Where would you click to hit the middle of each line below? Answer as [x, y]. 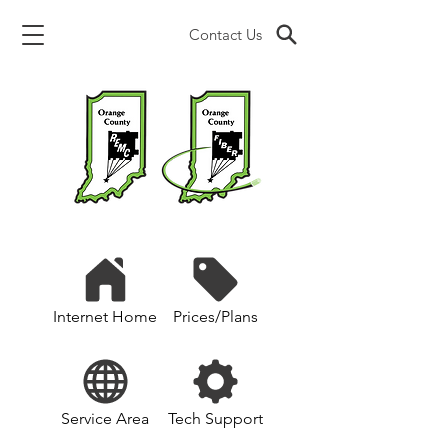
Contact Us [225, 34]
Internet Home [105, 316]
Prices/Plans [215, 316]
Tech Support [215, 418]
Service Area [105, 418]
